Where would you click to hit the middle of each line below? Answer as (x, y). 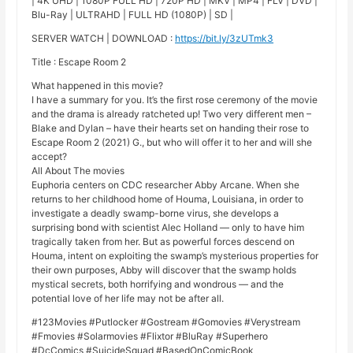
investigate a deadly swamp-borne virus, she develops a (156, 214)
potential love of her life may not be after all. (128, 299)
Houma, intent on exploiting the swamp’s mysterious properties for (175, 256)
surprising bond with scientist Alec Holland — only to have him (168, 228)
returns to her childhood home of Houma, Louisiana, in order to (168, 199)
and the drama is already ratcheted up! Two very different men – (172, 114)
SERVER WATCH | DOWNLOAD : (104, 39)
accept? (50, 157)
